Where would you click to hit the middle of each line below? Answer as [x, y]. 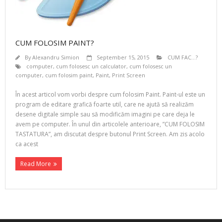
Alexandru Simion [56, 57]
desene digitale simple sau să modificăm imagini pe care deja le [105, 114]
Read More [36, 164]
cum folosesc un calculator [91, 66]
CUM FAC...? [183, 57]
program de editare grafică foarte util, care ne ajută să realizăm [105, 104]
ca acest [27, 144]
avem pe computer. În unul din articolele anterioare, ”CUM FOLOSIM [110, 124]
